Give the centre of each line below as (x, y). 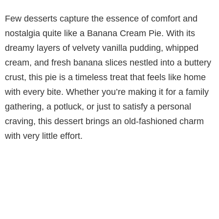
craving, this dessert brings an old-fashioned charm (104, 121)
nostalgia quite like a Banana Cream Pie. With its (100, 33)
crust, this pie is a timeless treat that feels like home (105, 77)
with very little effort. (44, 136)
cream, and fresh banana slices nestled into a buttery (108, 63)
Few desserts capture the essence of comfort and (101, 19)
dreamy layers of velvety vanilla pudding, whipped (102, 48)
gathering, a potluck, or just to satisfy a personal (98, 107)
